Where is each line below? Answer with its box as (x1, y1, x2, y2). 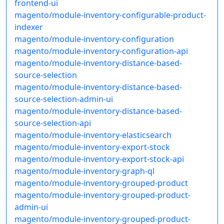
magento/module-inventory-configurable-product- (14, 9, 206, 21)
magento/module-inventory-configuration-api (14, 45, 188, 57)
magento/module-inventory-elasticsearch (14, 129, 171, 141)
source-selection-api (14, 117, 91, 129)
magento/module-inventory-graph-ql (14, 165, 154, 177)
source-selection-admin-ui (14, 93, 113, 105)
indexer (14, 21, 43, 33)
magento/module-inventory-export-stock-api (14, 153, 184, 165)
